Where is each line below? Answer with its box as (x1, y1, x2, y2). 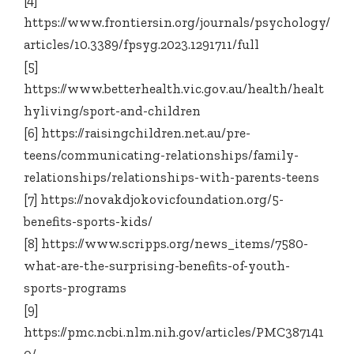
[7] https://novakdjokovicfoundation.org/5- (24, 191, 284, 208)
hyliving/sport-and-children (24, 103, 201, 119)
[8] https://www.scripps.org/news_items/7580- (24, 235, 308, 252)
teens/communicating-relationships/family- (24, 147, 299, 164)
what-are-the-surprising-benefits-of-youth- (24, 258, 290, 274)
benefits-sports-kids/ (24, 213, 153, 230)
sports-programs (24, 280, 126, 296)
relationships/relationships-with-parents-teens (24, 169, 319, 186)
